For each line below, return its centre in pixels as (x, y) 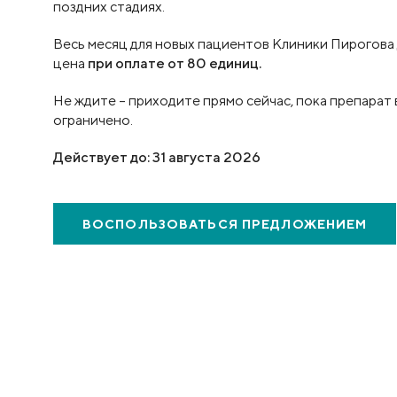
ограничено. (94, 120)
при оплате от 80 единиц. (173, 63)
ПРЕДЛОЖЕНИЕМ (303, 224)
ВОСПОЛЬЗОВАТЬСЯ (160, 224)
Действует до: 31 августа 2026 (157, 157)
